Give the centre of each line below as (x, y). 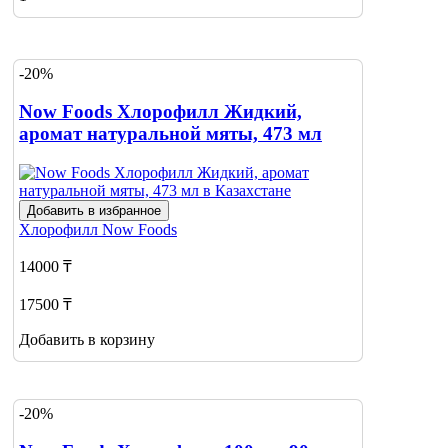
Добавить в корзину (87, 339)
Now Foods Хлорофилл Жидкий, (160, 112)
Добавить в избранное (94, 210)
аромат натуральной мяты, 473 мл (170, 134)
